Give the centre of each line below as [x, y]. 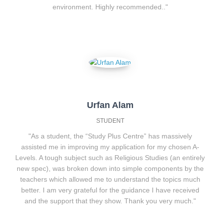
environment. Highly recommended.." [110, 7]
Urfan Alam [110, 105]
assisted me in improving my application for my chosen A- [110, 147]
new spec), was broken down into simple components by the [110, 168]
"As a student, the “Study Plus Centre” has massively [110, 136]
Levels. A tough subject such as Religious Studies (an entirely [110, 158]
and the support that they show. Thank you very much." [110, 201]
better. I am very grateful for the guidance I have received [110, 190]
